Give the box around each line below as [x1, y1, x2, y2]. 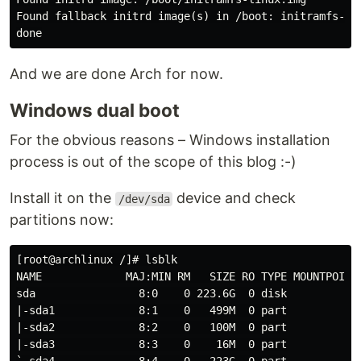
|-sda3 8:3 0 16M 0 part [16, 338, 287, 351]
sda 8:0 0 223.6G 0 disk [16, 287, 287, 300]
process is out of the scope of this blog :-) [10, 153, 297, 170]
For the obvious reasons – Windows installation [10, 131, 330, 148]
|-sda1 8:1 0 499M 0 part [16, 304, 287, 317]
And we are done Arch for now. [10, 65, 223, 82]
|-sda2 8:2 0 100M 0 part [16, 321, 287, 334]
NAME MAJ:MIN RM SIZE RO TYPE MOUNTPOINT [16, 270, 358, 283]
